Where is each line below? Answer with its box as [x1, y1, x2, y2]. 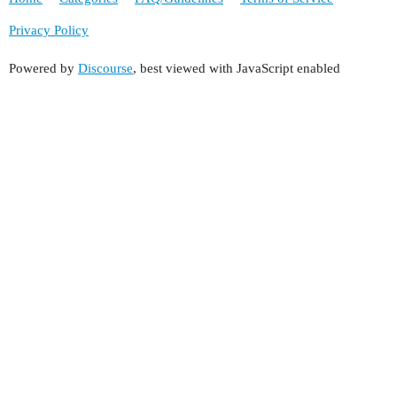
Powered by [9, 61, 78, 76]
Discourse [78, 61, 133, 76]
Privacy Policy [9, 22, 89, 37]
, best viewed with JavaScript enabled [133, 61, 340, 76]
